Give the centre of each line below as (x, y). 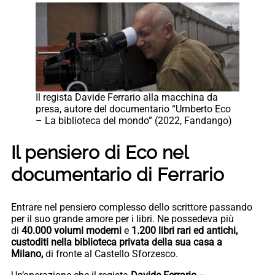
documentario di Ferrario (118, 175)
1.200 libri (154, 231)
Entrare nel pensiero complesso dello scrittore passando (132, 207)
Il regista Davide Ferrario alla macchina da (127, 98)
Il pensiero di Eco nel (99, 153)
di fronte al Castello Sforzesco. (112, 254)
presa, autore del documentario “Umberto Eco (133, 109)
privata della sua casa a (169, 242)
